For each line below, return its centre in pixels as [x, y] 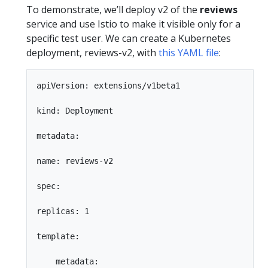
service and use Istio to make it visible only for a [133, 24]
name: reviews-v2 [75, 161]
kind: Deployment [75, 111]
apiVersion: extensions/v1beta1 [108, 86]
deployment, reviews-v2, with [92, 53]
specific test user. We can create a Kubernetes [129, 38]
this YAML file [189, 53]
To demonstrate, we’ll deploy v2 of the [113, 10]
